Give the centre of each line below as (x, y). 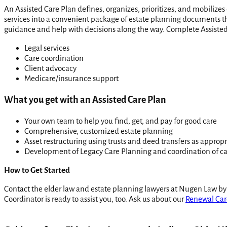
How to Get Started (37, 170)
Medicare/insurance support (71, 79)
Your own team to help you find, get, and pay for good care (121, 121)
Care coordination (54, 58)
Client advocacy (50, 68)
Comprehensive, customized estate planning (99, 131)
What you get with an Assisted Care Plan (85, 100)
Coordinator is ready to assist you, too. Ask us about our (95, 199)
